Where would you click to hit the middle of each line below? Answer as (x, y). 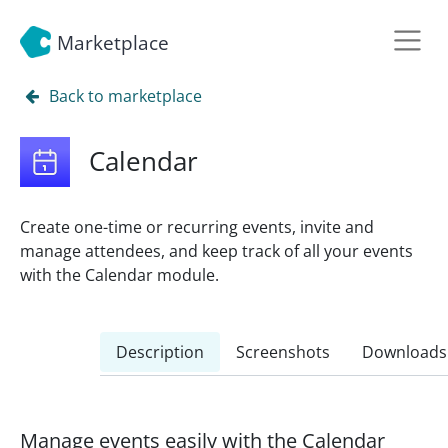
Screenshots (283, 352)
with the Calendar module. (119, 275)
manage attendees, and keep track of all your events (216, 251)
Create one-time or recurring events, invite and (197, 227)
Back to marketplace (125, 96)
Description (160, 352)
